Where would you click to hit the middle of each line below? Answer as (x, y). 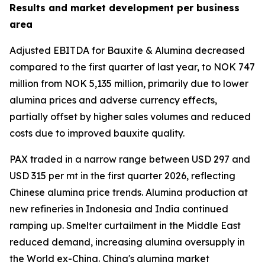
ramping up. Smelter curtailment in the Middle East (125, 225)
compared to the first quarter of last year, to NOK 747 (132, 67)
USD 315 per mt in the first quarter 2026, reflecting (122, 176)
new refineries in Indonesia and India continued (119, 209)
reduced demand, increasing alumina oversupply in (127, 242)
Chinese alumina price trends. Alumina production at (129, 192)
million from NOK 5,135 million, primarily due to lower (129, 83)
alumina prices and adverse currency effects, (113, 100)
